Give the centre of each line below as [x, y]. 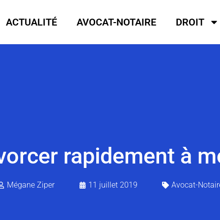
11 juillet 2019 [113, 185]
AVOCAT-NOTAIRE [117, 22]
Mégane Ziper [30, 185]
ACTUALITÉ [32, 22]
